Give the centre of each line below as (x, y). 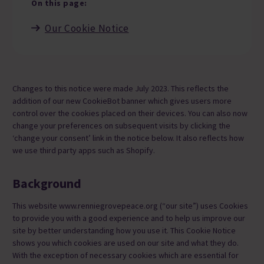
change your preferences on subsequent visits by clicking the (121, 125)
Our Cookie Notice (87, 28)
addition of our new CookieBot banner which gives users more (122, 100)
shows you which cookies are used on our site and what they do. (126, 243)
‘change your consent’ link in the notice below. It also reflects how (128, 138)
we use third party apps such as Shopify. (84, 150)
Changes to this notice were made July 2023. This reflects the (121, 88)
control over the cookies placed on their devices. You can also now (130, 113)
